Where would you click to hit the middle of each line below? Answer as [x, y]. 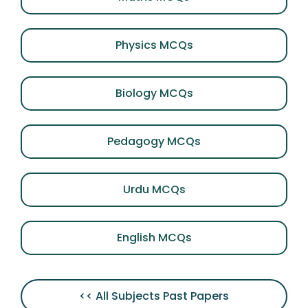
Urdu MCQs [154, 189]
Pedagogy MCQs [154, 141]
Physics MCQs [154, 45]
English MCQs [154, 238]
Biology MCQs [154, 93]
